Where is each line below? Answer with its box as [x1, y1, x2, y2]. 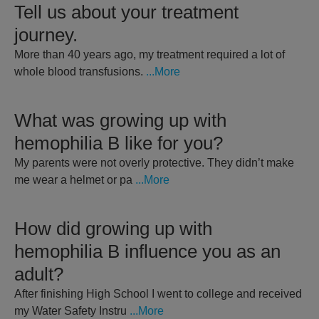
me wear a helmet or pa [14, 174, 132, 187]
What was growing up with [14, 110, 226, 132]
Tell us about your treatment [14, 1, 239, 23]
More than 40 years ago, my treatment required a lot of [14, 48, 285, 61]
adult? [14, 263, 63, 286]
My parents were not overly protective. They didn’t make [14, 157, 294, 169]
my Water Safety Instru [14, 305, 127, 318]
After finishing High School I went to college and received [14, 288, 302, 300]
